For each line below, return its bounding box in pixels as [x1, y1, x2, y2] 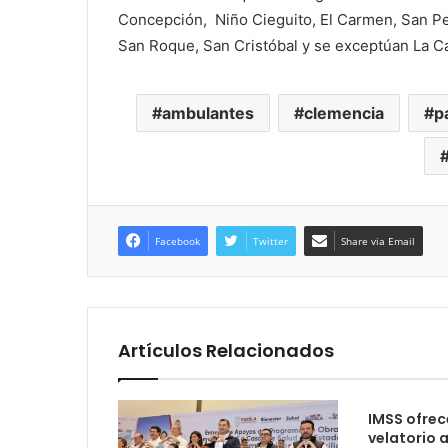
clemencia [304, 103, 384, 123]
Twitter [253, 234, 288, 248]
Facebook [155, 234, 200, 248]
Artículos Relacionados [118, 338, 334, 363]
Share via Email [341, 234, 415, 248]
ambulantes [162, 103, 254, 123]
